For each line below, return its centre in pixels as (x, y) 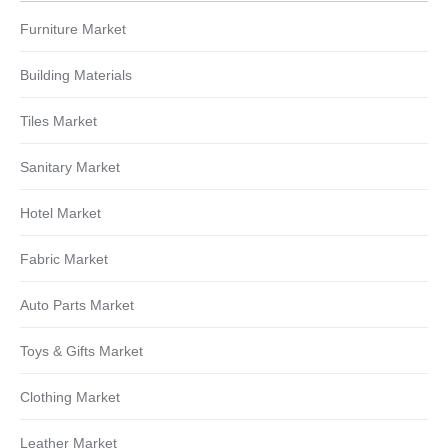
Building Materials (76, 75)
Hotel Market (60, 213)
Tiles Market (58, 121)
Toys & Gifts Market (81, 351)
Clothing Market (70, 397)
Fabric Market (64, 259)
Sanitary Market (70, 167)
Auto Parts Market (77, 305)
